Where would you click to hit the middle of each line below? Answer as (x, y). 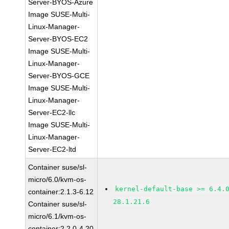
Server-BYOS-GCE (59, 76)
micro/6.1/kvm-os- (58, 216)
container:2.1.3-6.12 (61, 192)
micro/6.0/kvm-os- (58, 179)
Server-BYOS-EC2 (58, 39)
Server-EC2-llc (52, 112)
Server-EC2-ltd (52, 149)
